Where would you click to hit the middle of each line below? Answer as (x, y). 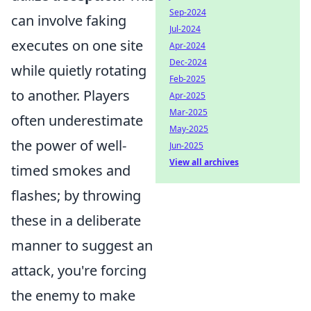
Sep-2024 (188, 12)
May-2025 (189, 129)
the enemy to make (73, 295)
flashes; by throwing (76, 195)
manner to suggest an (82, 245)
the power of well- (69, 145)
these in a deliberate (76, 220)
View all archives (204, 162)
